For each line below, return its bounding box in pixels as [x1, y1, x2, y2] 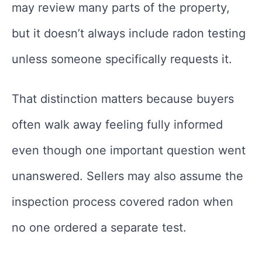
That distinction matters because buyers [12, 92, 234, 106]
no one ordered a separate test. [12, 220, 187, 235]
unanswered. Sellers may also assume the [12, 169, 243, 184]
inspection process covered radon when [12, 195, 233, 209]
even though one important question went [12, 143, 246, 158]
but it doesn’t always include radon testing [12, 26, 246, 41]
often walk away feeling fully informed [12, 118, 223, 132]
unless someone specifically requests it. [12, 52, 232, 67]
